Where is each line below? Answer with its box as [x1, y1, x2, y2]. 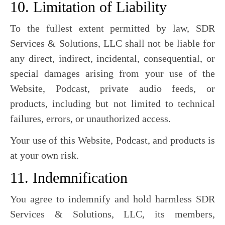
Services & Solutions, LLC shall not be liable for [10, 38, 215, 49]
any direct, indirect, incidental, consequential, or [10, 53, 215, 64]
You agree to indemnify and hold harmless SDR [10, 193, 215, 204]
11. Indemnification [10, 169, 128, 186]
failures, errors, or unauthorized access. [10, 113, 171, 124]
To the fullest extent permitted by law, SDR [10, 23, 215, 34]
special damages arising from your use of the [10, 68, 215, 79]
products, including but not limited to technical [10, 98, 215, 109]
